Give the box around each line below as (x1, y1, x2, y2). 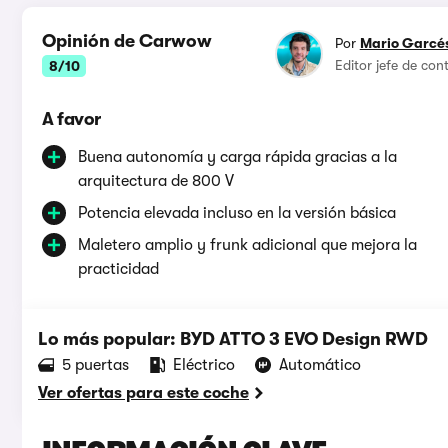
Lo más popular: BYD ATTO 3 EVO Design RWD (38, 329, 428, 350)
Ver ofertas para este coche (38, 384, 249, 403)
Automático (279, 356, 361, 375)
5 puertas (62, 356, 129, 375)
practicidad (78, 260, 159, 279)
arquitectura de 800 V (78, 172, 234, 191)
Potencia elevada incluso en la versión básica (78, 204, 396, 223)
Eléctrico (173, 356, 235, 375)
